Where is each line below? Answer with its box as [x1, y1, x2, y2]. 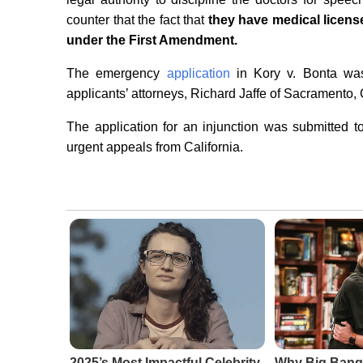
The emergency [66, 66, 167, 81]
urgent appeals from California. [66, 140, 243, 155]
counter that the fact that [66, 13, 204, 28]
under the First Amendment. [66, 33, 237, 48]
